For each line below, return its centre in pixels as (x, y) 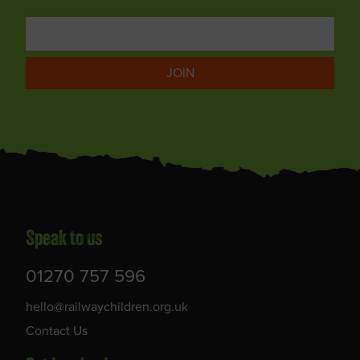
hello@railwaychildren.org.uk (107, 307)
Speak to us (64, 240)
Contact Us (57, 331)
